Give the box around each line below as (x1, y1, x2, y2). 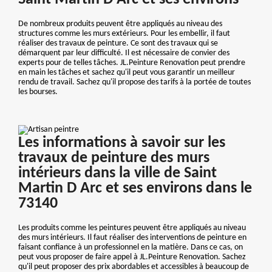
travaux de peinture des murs (18, 150, 209, 166)
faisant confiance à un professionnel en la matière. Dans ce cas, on (18, 242, 243, 252)
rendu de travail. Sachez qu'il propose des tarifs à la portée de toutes (18, 78, 251, 87)
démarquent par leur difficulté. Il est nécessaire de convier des (18, 49, 229, 58)
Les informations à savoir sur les (18, 135, 225, 151)
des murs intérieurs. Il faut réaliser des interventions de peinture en (18, 233, 246, 242)
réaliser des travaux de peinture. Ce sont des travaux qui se (18, 39, 218, 49)
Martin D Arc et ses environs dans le (18, 180, 252, 196)
